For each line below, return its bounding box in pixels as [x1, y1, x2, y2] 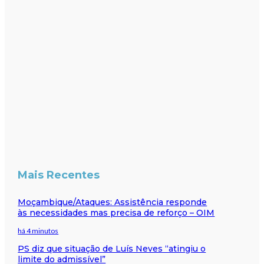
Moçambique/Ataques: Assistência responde [18, 196, 207, 207]
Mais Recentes [18, 168, 100, 181]
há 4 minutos [18, 226, 59, 235]
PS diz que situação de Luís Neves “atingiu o [18, 243, 206, 254]
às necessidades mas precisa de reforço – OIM [18, 207, 215, 218]
